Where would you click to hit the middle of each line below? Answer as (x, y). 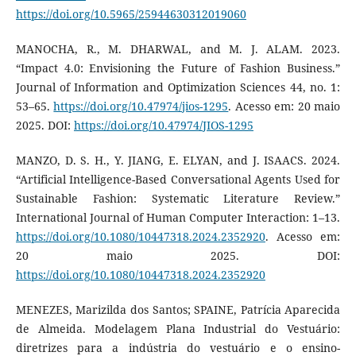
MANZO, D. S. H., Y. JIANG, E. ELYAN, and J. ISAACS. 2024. (178, 160)
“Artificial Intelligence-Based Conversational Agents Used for (178, 179)
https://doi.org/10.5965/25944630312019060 (131, 14)
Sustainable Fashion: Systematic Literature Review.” (178, 198)
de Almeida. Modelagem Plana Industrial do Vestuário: (178, 328)
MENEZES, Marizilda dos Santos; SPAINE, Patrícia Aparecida (178, 309)
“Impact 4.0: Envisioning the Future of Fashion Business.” (178, 68)
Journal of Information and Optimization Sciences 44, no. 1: (178, 87)
